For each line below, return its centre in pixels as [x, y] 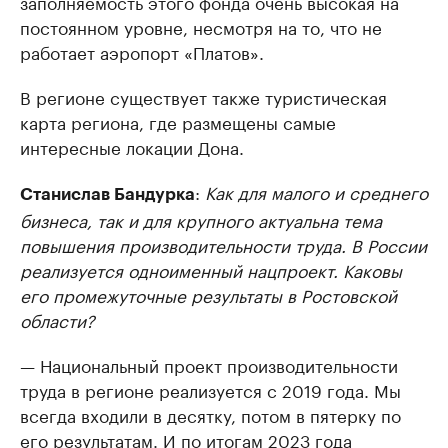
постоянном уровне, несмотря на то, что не [201, 26]
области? [57, 319]
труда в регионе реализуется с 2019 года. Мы [210, 389]
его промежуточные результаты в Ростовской [208, 294]
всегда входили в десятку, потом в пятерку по [210, 414]
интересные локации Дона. [132, 146]
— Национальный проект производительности [209, 364]
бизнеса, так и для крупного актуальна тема [201, 219]
